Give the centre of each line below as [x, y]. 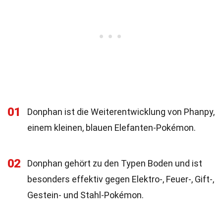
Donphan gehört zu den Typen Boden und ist [115, 163]
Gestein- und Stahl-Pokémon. [85, 195]
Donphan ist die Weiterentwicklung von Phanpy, [121, 112]
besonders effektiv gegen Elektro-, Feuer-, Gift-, [121, 179]
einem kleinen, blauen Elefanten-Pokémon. [111, 128]
